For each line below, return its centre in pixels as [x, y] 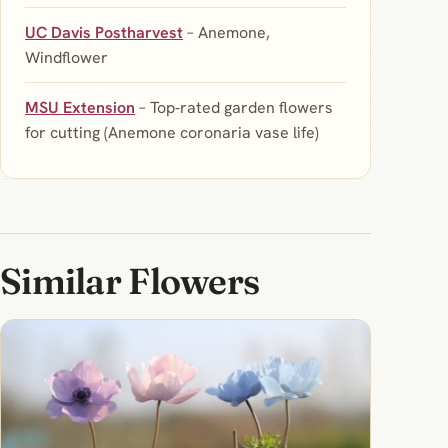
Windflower [66, 58]
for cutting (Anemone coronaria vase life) [172, 133]
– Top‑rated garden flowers [234, 108]
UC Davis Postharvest [104, 33]
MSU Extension [80, 108]
